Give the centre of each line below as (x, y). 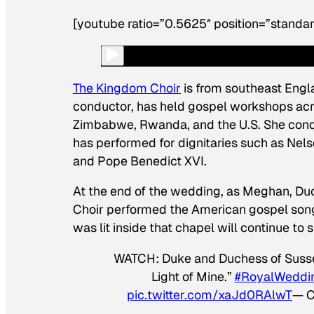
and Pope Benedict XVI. (140, 161)
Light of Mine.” (193, 277)
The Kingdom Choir (127, 88)
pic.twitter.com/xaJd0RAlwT (210, 295)
